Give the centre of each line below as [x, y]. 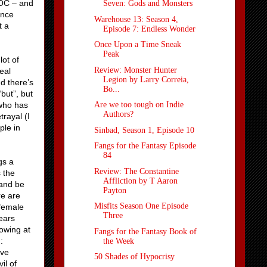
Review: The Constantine [136, 171]
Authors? [118, 114]
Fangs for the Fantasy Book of [145, 231]
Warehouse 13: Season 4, [136, 19]
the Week [118, 241]
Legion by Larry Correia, [146, 79]
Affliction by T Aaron [140, 181]
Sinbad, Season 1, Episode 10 [144, 130]
